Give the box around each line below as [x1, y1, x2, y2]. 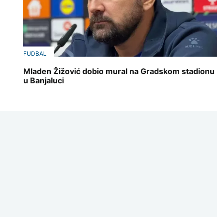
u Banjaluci [23, 76, 64, 86]
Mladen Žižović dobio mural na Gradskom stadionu [23, 66, 215, 77]
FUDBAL [23, 49, 46, 57]
